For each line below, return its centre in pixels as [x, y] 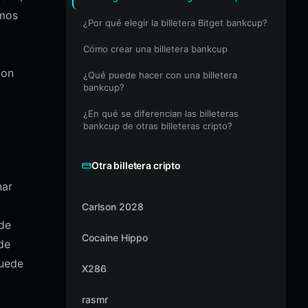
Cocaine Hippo [115, 238]
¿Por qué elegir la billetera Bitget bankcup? [175, 23]
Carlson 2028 [113, 207]
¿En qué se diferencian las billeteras [161, 113]
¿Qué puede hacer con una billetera [160, 75]
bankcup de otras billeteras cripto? [158, 126]
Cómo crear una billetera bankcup [155, 49]
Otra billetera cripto [136, 165]
